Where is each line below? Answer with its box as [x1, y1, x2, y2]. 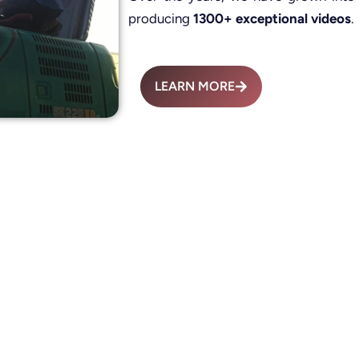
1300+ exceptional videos [193, 10, 351, 27]
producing [128, 10, 193, 27]
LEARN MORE [155, 79, 235, 95]
